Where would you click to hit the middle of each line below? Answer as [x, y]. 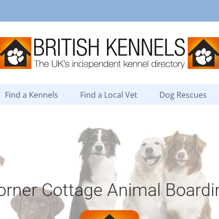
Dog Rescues [183, 95]
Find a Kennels [32, 95]
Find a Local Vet [109, 95]
